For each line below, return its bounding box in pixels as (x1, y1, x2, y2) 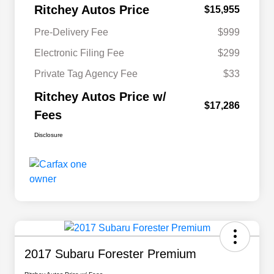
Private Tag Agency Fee (34, 68, 138, 80)
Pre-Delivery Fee (34, 27, 108, 38)
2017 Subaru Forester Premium (24, 247, 196, 261)
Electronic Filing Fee (34, 48, 124, 59)
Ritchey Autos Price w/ (34, 90, 166, 104)
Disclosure (34, 131, 63, 139)
